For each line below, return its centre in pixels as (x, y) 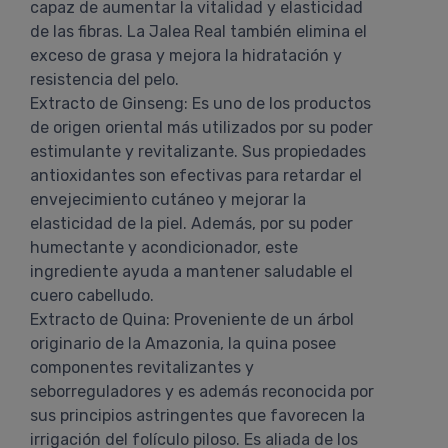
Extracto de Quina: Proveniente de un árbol (192, 319)
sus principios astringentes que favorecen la (197, 415)
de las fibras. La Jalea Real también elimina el (198, 31)
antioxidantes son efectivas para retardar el (196, 175)
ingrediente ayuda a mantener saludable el (191, 271)
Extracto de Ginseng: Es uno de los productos (200, 103)
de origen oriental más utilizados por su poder (201, 127)
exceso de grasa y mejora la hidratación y (186, 55)
